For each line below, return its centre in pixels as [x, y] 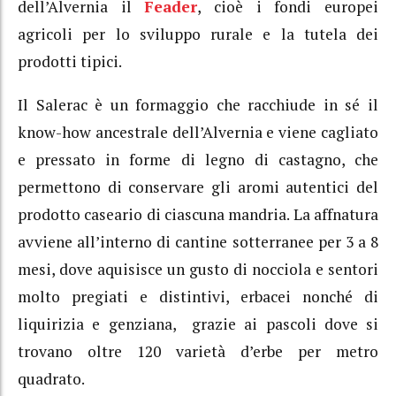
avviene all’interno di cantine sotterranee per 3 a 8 [198, 241]
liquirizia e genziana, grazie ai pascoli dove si [198, 324]
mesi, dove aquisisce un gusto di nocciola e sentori [198, 269]
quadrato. [51, 378]
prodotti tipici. [70, 62]
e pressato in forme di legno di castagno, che [198, 159]
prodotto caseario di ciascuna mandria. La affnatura [198, 214]
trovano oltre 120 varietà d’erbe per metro [198, 351]
